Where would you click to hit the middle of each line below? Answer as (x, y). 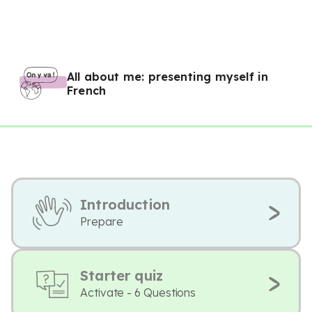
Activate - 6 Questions (138, 292)
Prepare (102, 221)
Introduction (125, 204)
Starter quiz (122, 275)
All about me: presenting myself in (168, 77)
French (87, 91)
